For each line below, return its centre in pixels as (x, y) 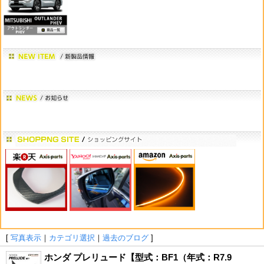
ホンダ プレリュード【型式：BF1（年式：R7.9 (138, 257)
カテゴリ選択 (72, 237)
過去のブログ (126, 237)
